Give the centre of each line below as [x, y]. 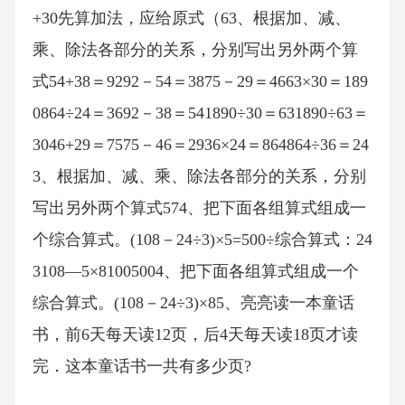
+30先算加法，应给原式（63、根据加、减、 [191, 19]
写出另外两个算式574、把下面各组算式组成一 [199, 208]
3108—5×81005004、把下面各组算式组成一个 [195, 272]
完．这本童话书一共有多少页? [141, 367]
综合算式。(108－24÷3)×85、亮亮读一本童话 [193, 303]
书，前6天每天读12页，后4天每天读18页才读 [195, 335]
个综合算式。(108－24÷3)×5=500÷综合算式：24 [202, 240]
